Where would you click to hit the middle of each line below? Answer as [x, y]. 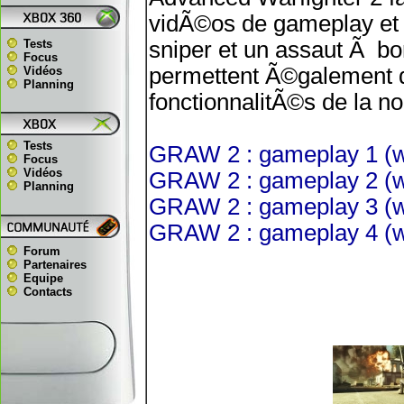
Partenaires [55, 265]
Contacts [48, 292]
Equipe [43, 278]
